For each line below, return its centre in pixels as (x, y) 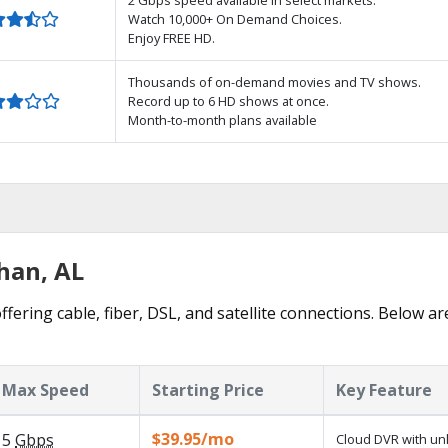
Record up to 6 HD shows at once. (228, 100)
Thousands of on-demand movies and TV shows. (274, 81)
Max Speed (45, 389)
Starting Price (208, 389)
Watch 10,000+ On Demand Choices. (235, 18)
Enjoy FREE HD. (171, 37)
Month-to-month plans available (222, 119)
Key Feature (384, 389)
